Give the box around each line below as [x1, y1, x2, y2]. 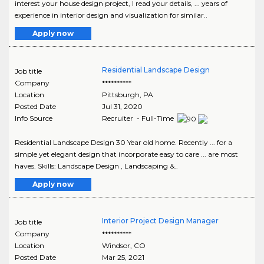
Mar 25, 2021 [101, 252, 144, 262]
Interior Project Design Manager [101, 216, 219, 225]
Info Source [15, 114, 52, 123]
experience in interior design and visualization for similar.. [15, 11, 207, 20]
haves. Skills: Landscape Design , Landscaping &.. [15, 161, 178, 170]
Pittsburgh [101, 90, 140, 100]
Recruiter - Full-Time [101, 114, 176, 123]
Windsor [101, 240, 130, 250]
